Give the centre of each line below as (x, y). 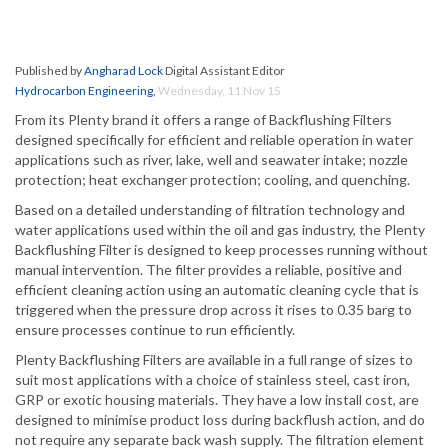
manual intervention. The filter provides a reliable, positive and (208, 270)
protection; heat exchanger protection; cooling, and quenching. (212, 180)
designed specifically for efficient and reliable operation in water (214, 140)
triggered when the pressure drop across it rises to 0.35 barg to (213, 310)
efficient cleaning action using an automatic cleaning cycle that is (217, 290)
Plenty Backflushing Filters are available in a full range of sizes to (214, 360)
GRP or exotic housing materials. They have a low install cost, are (217, 400)
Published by (49, 71)
